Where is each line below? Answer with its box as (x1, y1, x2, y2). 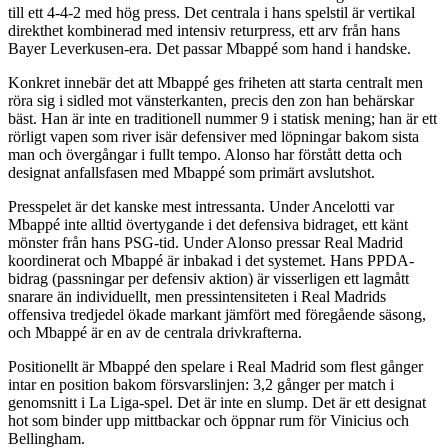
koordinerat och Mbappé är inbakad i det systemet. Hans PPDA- (8, 251, 414, 269)
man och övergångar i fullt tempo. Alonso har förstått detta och (8, 145, 402, 163)
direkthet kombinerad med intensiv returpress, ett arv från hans (8, 21, 400, 39)
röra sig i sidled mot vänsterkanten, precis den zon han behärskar (8, 91, 414, 109)
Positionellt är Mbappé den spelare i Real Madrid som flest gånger (8, 357, 423, 375)
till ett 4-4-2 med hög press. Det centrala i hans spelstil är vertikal (8, 3, 415, 21)
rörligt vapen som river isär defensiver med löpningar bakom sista (8, 127, 419, 145)
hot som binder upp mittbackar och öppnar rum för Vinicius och (8, 411, 409, 429)
